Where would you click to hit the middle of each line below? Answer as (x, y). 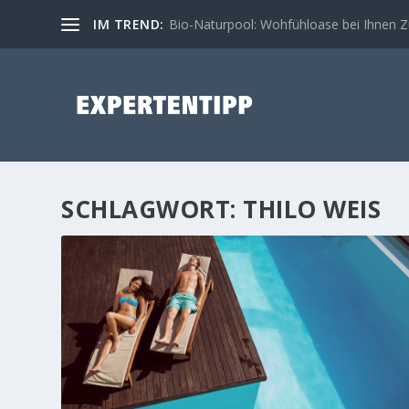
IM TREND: (129, 24)
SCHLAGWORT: (152, 209)
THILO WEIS (312, 209)
